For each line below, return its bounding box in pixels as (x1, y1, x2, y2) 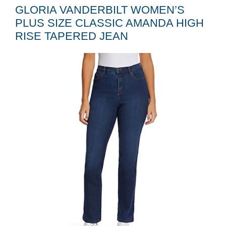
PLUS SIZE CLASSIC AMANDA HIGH (15, 17, 204, 29)
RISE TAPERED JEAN (15, 30, 128, 42)
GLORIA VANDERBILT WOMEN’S (15, 4, 185, 16)
